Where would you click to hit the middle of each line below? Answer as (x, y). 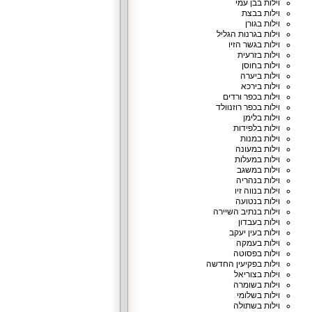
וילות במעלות (257, 159)
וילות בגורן (262, 24)
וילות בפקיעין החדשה (243, 264)
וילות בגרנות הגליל (248, 34)
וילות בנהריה (258, 180)
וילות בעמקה (258, 243)
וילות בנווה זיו (257, 191)
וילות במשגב (258, 170)
